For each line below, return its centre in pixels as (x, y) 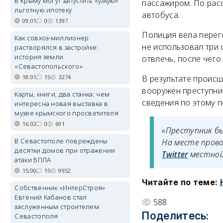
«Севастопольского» (49, 66)
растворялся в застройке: (56, 47)
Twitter (175, 155)
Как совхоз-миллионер (52, 38)
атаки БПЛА (33, 160)
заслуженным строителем (57, 207)
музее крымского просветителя (66, 113)
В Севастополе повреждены (61, 141)
